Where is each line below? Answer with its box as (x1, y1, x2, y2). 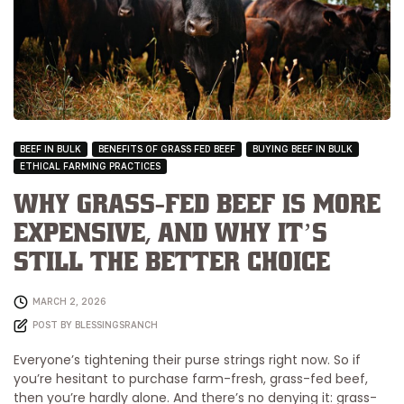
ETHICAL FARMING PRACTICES (20, 160, 161, 171)
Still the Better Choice (14, 247, 330, 278)
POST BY (32, 318, 75, 330)
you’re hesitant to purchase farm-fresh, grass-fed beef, (14, 369, 368, 388)
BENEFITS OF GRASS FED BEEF (98, 142, 235, 154)
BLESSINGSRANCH (75, 318, 158, 330)
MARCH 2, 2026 (32, 295, 106, 307)
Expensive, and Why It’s (14, 218, 327, 249)
